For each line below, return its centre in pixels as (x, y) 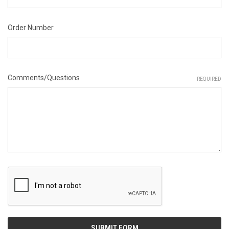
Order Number (31, 27)
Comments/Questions (44, 77)
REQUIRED (209, 79)
